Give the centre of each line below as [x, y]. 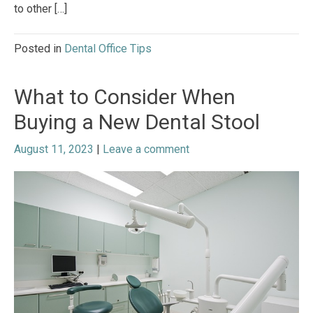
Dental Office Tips [108, 49]
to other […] [41, 9]
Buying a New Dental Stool [137, 122]
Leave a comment [146, 150]
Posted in [39, 49]
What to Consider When [125, 97]
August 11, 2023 [54, 150]
